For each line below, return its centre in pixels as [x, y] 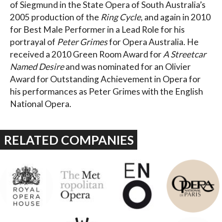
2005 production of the [55, 17]
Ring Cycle [121, 17]
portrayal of [33, 42]
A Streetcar [185, 54]
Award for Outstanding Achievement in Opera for [105, 79]
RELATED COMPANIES [69, 139]
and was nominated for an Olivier [127, 66]
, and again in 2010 [176, 17]
